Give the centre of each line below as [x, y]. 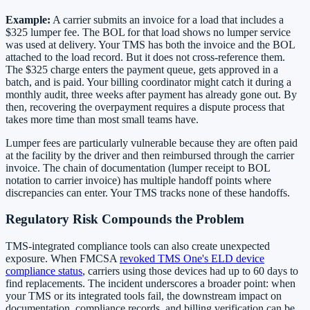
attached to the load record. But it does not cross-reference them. [145, 57]
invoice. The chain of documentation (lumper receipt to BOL [138, 167]
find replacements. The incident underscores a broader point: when [151, 284]
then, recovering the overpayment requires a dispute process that [145, 107]
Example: [28, 19]
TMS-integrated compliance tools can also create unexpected [138, 246]
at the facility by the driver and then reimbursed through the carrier [150, 155]
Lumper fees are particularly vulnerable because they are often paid [152, 143]
